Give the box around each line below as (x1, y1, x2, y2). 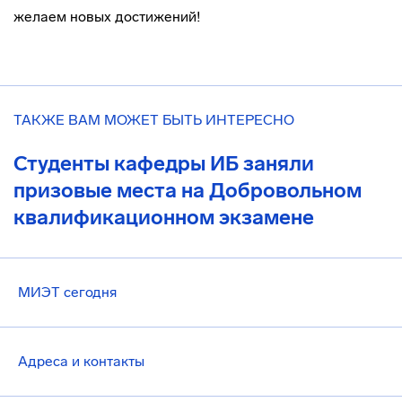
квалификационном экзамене (13, 205, 314, 230)
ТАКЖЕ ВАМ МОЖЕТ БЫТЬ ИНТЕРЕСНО (13, 111, 294, 128)
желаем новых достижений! (13, 8, 200, 25)
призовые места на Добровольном (13, 178, 362, 203)
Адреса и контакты (18, 353, 144, 370)
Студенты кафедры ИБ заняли (13, 151, 314, 176)
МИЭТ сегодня (18, 284, 117, 301)
